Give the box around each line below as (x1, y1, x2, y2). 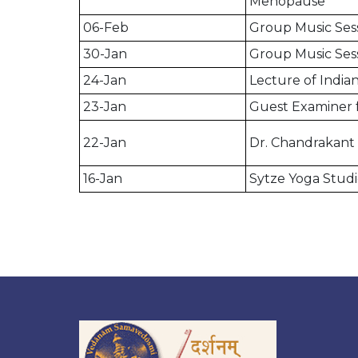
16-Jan (83, 171, 122, 187)
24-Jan (83, 73, 126, 89)
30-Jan (83, 46, 127, 62)
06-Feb (83, 20, 129, 36)
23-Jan (83, 99, 126, 115)
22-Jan (83, 135, 126, 151)
